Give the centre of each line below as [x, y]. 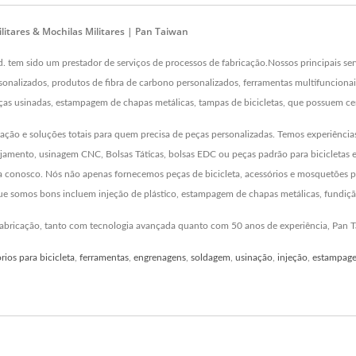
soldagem [211, 258]
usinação [254, 258]
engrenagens [160, 258]
